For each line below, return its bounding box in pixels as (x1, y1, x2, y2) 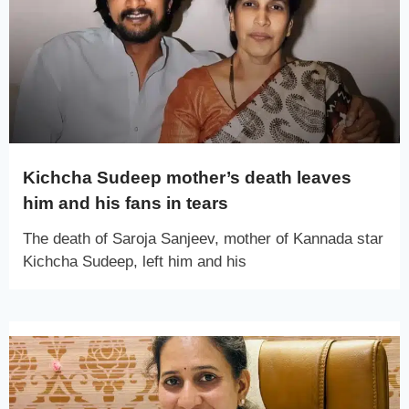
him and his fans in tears (23, 193, 228, 213)
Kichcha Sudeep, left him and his (23, 252, 246, 270)
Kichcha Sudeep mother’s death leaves (23, 167, 351, 187)
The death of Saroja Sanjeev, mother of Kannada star (23, 229, 383, 247)
